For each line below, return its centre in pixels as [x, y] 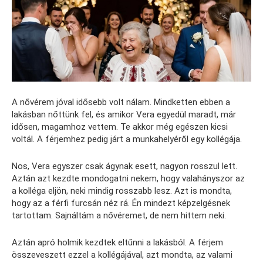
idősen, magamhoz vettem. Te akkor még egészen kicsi [120, 127]
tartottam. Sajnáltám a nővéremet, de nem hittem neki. [119, 216]
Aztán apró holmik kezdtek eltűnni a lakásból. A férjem [117, 243]
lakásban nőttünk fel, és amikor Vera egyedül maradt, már [124, 115]
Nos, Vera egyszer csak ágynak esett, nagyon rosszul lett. [124, 166]
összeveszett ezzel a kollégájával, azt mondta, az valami [122, 255]
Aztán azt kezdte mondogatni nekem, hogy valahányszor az [128, 179]
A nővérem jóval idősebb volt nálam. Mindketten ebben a [121, 102]
